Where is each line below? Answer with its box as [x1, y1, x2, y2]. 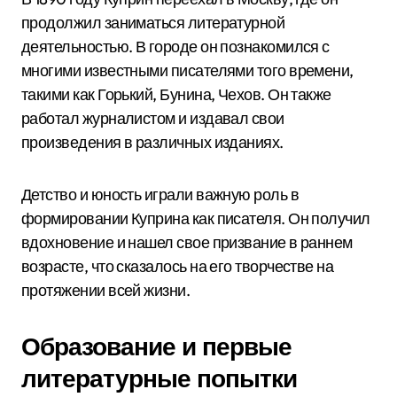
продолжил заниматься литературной [21, 12, 285, 33]
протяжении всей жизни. [21, 280, 191, 300]
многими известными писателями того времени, [21, 60, 354, 81]
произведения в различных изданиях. [21, 132, 284, 152]
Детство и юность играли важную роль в [21, 184, 300, 205]
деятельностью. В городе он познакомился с [21, 36, 330, 57]
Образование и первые [21, 331, 292, 362]
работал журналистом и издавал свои [21, 108, 284, 128]
